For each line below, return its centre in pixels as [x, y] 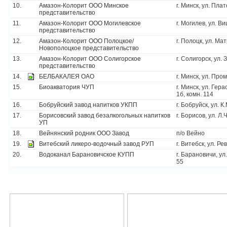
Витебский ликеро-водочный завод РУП [97, 144]
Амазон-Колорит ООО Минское [84, 6]
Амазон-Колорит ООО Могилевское [90, 23]
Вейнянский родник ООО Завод [84, 133]
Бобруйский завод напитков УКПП [88, 105]
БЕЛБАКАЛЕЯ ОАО [67, 77]
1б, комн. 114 [195, 94]
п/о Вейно [191, 133]
